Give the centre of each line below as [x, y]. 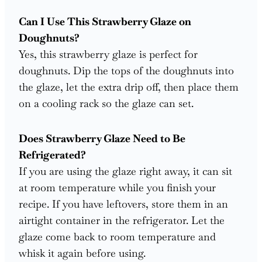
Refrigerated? [52, 154]
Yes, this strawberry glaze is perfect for [108, 54]
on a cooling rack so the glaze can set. [106, 103]
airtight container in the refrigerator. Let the [122, 220]
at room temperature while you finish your [117, 187]
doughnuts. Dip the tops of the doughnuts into [126, 70]
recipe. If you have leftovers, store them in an [123, 204]
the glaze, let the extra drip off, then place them [129, 87]
